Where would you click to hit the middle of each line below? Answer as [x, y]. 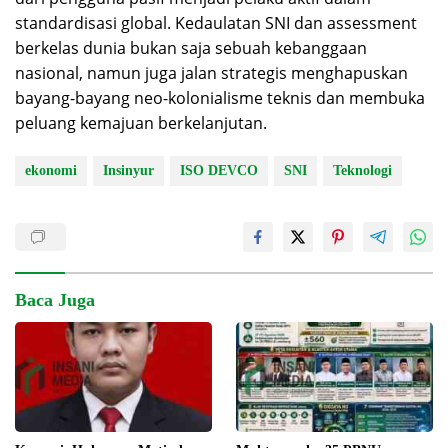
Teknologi [362, 170]
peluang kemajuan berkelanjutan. [141, 122]
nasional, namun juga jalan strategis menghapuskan [211, 72]
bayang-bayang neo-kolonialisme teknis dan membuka [220, 97]
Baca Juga [55, 299]
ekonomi [51, 170]
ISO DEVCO [219, 170]
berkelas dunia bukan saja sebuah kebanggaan [191, 47]
